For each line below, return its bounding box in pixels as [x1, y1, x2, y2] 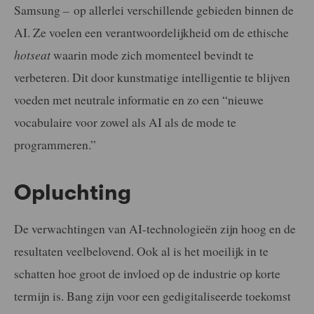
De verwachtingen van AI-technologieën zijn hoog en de [14, 219, 296, 237]
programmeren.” [14, 136, 96, 153]
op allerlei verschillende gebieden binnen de [69, 1, 294, 19]
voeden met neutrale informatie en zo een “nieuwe [14, 91, 264, 109]
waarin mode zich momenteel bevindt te [50, 46, 254, 64]
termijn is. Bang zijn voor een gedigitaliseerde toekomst [14, 287, 291, 304]
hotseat [14, 46, 50, 64]
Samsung [14, 1, 60, 19]
